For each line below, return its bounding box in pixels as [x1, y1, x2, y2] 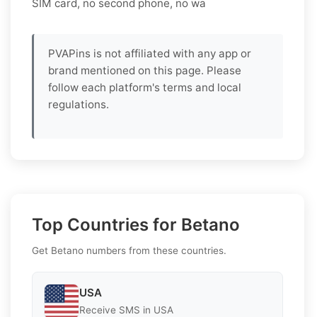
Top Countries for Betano [32, 214, 240, 235]
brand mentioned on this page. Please [48, 63, 241, 77]
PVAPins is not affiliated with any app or [48, 46, 251, 60]
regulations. [48, 97, 109, 111]
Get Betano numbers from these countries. [32, 244, 226, 256]
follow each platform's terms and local [48, 80, 241, 94]
